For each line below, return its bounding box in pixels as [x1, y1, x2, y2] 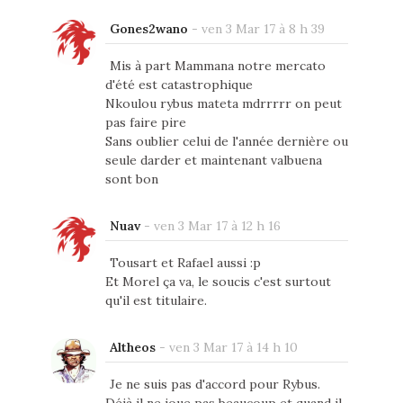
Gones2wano [109, 20, 188, 37]
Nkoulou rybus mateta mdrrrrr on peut [104, 94, 342, 112]
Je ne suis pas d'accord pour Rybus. [109, 375, 320, 392]
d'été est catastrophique [104, 76, 253, 93]
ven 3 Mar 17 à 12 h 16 [153, 217, 281, 234]
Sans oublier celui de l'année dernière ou [104, 132, 348, 149]
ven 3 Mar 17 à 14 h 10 [168, 338, 298, 355]
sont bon [104, 170, 158, 187]
